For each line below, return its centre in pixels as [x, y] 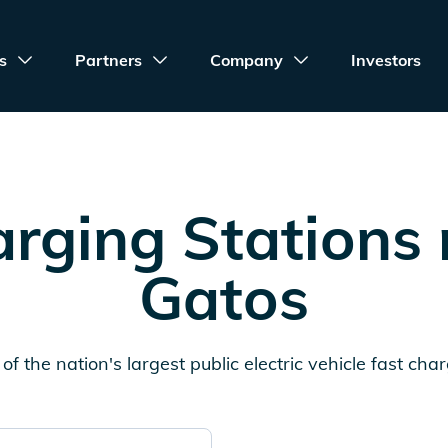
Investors [386, 60]
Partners [109, 60]
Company [247, 60]
